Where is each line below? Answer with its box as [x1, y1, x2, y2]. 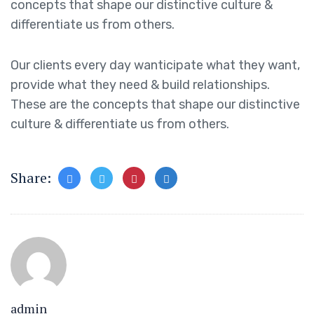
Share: [11, 168, 51, 188]
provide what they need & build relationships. [11, 77, 270, 93]
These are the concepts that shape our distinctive [11, 97, 300, 113]
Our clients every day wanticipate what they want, [11, 57, 300, 74]
